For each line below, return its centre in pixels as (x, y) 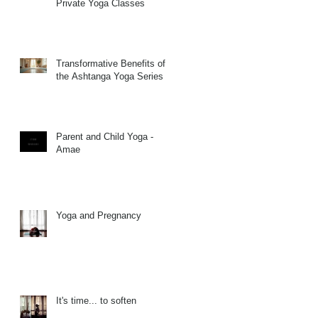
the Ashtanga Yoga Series (110, 76)
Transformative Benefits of (111, 63)
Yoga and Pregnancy (99, 215)
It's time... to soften (96, 300)
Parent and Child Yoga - (105, 136)
